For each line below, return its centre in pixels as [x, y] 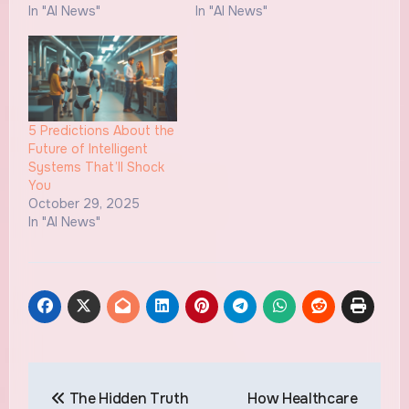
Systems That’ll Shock [96, 167]
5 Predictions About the [101, 130]
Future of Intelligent [88, 148]
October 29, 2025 [84, 203]
